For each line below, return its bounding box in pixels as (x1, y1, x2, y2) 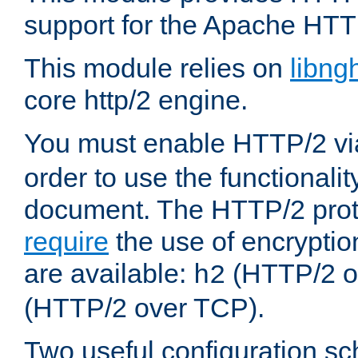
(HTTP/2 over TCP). (24, 292, 265, 324)
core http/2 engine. (24, 85, 248, 116)
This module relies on (24, 53, 290, 84)
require (24, 226, 109, 257)
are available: (24, 258, 193, 289)
